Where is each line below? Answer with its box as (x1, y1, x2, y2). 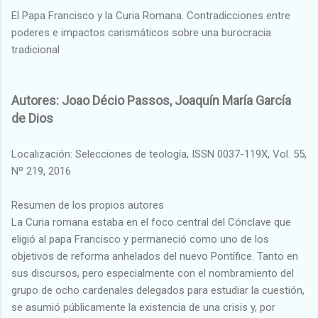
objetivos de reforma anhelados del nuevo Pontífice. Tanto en (11, 249, 298, 263)
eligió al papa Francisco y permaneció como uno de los (11, 232, 269, 246)
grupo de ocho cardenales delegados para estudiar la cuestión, (11, 283, 305, 297)
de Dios (11, 110, 53, 126)
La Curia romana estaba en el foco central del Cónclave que (11, 215, 291, 229)
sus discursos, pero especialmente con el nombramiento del (11, 266, 294, 280)
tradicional (11, 43, 60, 56)
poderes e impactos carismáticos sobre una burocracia (11, 26, 271, 39)
